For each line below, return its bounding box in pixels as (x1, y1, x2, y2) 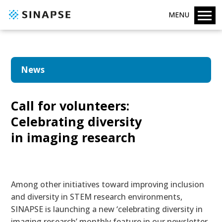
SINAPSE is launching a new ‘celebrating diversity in (11, 204, 203, 215)
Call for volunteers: (11, 97, 130, 114)
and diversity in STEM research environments (11, 191, 181, 202)
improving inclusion (131, 179, 205, 190)
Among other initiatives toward (11, 179, 131, 190)
